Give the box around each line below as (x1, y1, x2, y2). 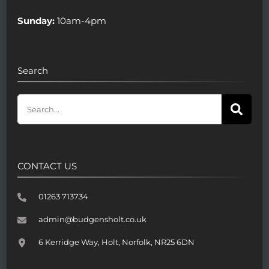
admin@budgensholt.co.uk (38, 214, 147, 224)
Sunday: (17, 14, 55, 26)
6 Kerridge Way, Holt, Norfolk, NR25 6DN (38, 237, 195, 247)
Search (17, 64, 48, 76)
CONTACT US (17, 160, 77, 172)
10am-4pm (55, 14, 106, 26)
